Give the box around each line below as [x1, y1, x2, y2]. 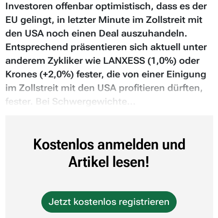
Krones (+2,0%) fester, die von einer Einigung [5, 68, 206, 80]
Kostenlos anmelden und [33, 135, 185, 153]
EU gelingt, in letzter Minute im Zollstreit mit [5, 14, 202, 25]
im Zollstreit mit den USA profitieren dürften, [5, 82, 203, 93]
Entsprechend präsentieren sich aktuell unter [5, 41, 207, 53]
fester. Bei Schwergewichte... [5, 95, 136, 107]
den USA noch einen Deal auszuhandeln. [5, 27, 187, 39]
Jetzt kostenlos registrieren [49, 196, 169, 207]
